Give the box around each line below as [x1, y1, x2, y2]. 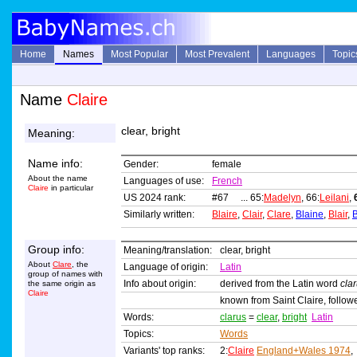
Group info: [28, 243, 84, 257]
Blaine [296, 209, 324, 221]
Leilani [320, 192, 349, 204]
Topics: [124, 328, 154, 340]
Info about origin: [124, 278, 196, 290]
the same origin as [28, 279, 96, 288]
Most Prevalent [185, 49, 249, 60]
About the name [28, 174, 88, 183]
